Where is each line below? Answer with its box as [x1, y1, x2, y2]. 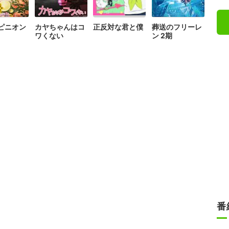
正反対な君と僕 [93, 22, 144, 31]
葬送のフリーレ [151, 22, 202, 31]
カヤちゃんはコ [34, 22, 85, 31]
